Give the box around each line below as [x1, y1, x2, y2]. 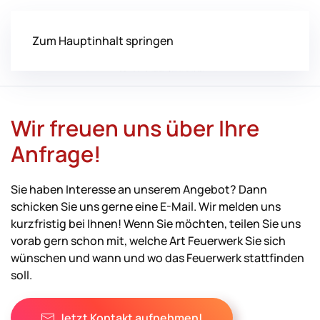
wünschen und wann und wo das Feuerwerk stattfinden [11, 250, 304, 266]
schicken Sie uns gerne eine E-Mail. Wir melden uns [11, 199, 281, 214]
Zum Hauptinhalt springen [32, 33, 174, 49]
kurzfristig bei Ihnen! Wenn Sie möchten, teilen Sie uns [11, 216, 301, 231]
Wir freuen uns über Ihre [11, 113, 259, 143]
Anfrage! [11, 139, 101, 169]
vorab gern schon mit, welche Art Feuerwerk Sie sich [11, 233, 286, 249]
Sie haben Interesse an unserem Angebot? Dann [11, 181, 267, 197]
